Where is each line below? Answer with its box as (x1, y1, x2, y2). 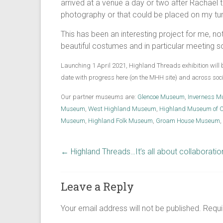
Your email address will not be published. (61, 204, 201, 213)
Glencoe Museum (137, 93, 185, 101)
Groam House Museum (156, 117, 220, 124)
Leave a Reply (61, 179, 134, 194)
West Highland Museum (88, 105, 156, 112)
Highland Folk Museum (88, 117, 153, 124)
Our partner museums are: (61, 93, 137, 101)
